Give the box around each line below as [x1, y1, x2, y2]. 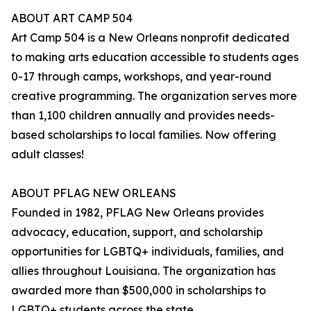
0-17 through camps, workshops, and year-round [11, 69, 271, 84]
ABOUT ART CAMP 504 [11, 11, 133, 26]
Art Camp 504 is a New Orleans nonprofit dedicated [11, 31, 289, 45]
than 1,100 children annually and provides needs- [11, 108, 275, 123]
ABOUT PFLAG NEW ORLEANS [11, 186, 176, 201]
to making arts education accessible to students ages [11, 50, 299, 65]
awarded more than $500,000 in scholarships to [11, 283, 266, 298]
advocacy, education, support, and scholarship [11, 225, 263, 239]
